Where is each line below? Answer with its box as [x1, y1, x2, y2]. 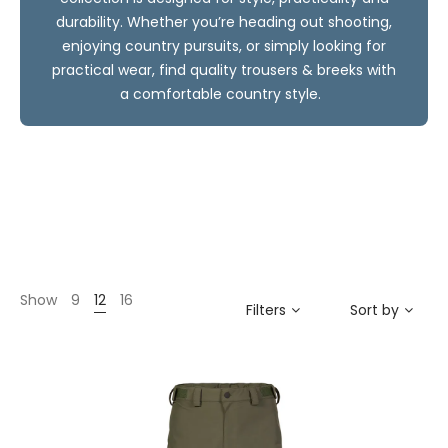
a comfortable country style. [119, 84, 329, 104]
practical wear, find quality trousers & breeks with [52, 60, 396, 80]
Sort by [350, 300, 399, 320]
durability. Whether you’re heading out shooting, [56, 12, 392, 32]
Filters [246, 300, 286, 320]
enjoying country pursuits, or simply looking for [62, 36, 386, 56]
